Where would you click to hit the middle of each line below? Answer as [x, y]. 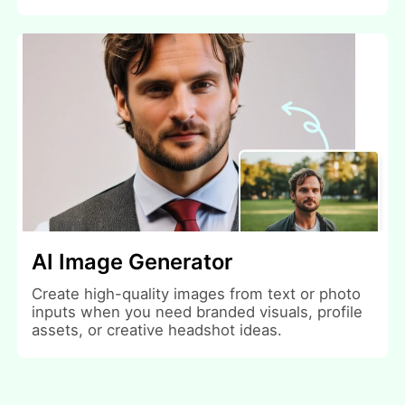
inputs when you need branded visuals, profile [198, 311]
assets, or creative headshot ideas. [157, 330]
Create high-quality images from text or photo [197, 293]
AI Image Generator [132, 261]
